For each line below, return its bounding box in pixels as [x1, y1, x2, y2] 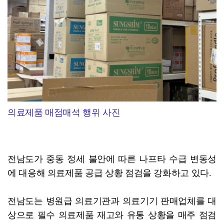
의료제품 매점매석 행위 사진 [7, 107, 120, 117]
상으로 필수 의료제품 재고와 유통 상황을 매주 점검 [7, 210, 216, 220]
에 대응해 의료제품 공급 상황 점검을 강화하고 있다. [7, 168, 211, 178]
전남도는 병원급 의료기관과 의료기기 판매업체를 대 [7, 196, 216, 206]
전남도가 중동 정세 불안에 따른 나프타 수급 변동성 [7, 154, 216, 164]
